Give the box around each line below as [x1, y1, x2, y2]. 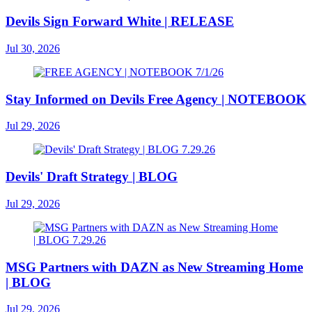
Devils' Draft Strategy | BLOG [6, 169, 178, 185]
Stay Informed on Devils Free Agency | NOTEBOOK [6, 91, 306, 107]
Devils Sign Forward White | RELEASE [6, 14, 234, 29]
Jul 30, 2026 [6, 42, 60, 55]
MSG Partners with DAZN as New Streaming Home [6, 259, 303, 274]
